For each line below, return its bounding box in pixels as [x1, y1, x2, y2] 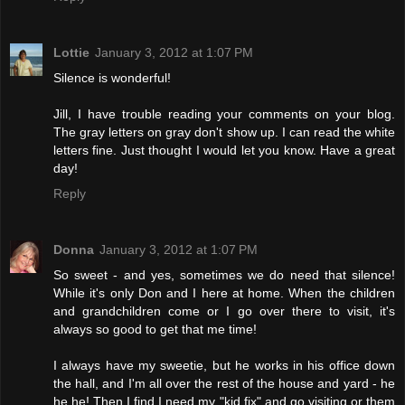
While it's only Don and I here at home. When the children [53, 286, 395, 301]
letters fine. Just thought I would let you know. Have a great [53, 143, 395, 158]
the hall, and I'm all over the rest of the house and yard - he [53, 376, 395, 391]
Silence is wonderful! [53, 71, 171, 86]
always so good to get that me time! [53, 322, 257, 337]
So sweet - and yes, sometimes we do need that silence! [53, 268, 395, 283]
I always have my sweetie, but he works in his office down [53, 358, 395, 373]
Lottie [53, 45, 89, 61]
